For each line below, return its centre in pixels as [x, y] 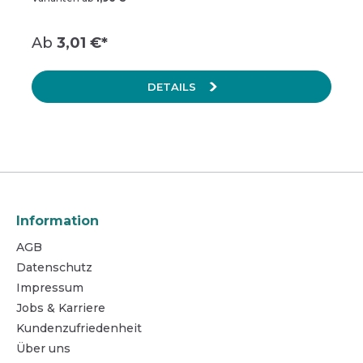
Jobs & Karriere [61, 308]
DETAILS [173, 86]
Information [58, 221]
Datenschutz [54, 267]
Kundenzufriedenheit [79, 328]
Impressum [50, 288]
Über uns [43, 348]
